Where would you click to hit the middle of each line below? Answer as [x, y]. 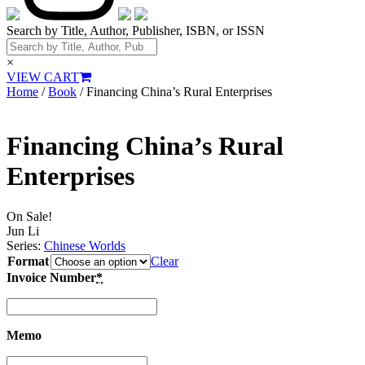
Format [28, 261]
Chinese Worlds [85, 245]
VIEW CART [43, 77]
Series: [25, 245]
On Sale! [29, 216]
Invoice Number [51, 277]
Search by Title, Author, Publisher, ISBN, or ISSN [136, 30]
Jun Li [23, 231]
